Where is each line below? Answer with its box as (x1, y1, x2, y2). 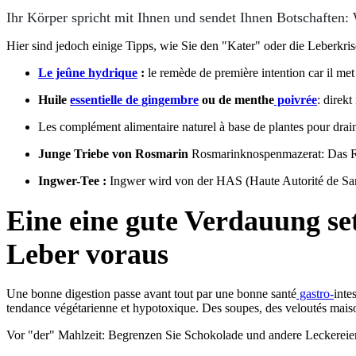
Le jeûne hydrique (38, 65, 137, 79)
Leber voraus (6, 238, 168, 270)
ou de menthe (199, 92, 274, 106)
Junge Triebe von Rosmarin (38, 146, 192, 161)
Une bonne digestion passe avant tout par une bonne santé (6, 286, 296, 300)
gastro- (296, 286, 334, 300)
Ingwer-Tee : (38, 173, 106, 188)
